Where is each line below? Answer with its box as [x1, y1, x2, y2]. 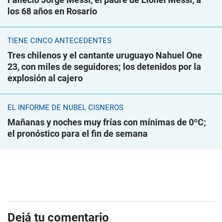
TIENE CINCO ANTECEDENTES [7, 36, 111, 46]
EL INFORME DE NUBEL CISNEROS [7, 103, 123, 112]
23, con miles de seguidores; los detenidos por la [7, 61, 201, 72]
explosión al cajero [7, 73, 83, 84]
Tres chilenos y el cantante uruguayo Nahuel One [7, 50, 202, 61]
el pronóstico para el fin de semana [7, 128, 148, 139]
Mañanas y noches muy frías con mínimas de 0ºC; [7, 117, 206, 128]
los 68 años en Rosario [7, 6, 97, 17]
